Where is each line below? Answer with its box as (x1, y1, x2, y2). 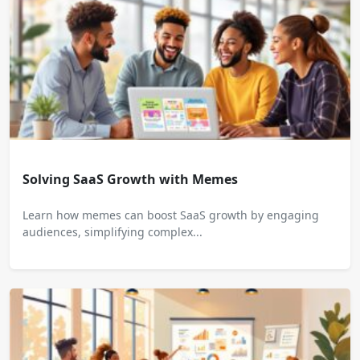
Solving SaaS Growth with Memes (22, 170, 238, 188)
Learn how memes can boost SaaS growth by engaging (22, 207, 319, 223)
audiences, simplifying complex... (22, 223, 202, 239)
